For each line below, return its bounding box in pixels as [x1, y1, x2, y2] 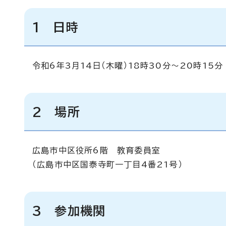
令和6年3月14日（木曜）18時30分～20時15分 [32, 62, 223, 70]
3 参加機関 [32, 205, 106, 217]
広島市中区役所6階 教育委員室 [32, 146, 160, 154]
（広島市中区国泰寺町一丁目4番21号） [32, 160, 183, 168]
